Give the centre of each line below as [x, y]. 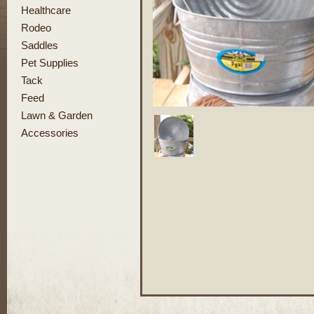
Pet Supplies [50, 63]
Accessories [50, 133]
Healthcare [46, 10]
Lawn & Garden [57, 115]
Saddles [40, 45]
